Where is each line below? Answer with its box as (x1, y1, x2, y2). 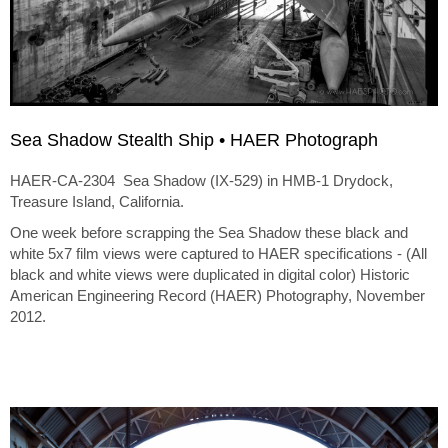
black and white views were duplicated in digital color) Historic (10, 266, 410, 284)
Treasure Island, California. (10, 193, 184, 211)
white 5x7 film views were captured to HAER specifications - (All (10, 245, 427, 263)
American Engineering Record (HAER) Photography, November (10, 287, 425, 305)
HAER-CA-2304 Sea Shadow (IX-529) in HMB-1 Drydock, (10, 172, 393, 190)
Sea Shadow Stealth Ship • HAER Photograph (10, 130, 378, 151)
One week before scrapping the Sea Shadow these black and (10, 224, 408, 242)
